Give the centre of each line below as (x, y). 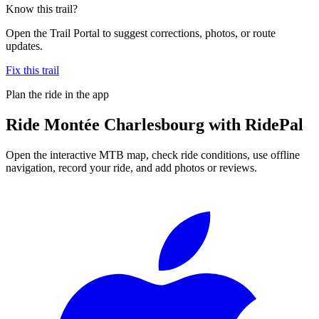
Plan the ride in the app (57, 94)
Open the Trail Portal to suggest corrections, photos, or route (141, 33)
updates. (24, 46)
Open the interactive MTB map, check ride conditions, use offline (153, 155)
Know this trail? (42, 9)
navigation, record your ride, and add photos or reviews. (131, 167)
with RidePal (254, 124)
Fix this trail (32, 70)
